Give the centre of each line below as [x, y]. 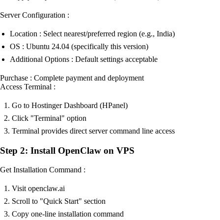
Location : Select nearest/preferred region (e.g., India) [92, 34]
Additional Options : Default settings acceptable [84, 59]
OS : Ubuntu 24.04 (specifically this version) [79, 47]
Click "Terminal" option [49, 118]
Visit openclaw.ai [38, 188]
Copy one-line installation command [68, 214]
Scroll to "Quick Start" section [59, 201]
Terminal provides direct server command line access [93, 131]
